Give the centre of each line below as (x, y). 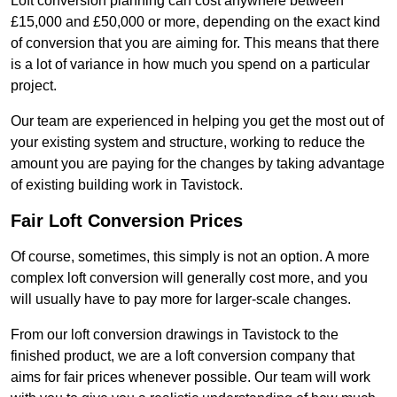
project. (34, 86)
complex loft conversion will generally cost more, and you (189, 278)
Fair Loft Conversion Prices (127, 221)
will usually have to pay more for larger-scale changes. (181, 300)
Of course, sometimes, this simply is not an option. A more (190, 257)
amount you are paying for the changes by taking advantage (198, 164)
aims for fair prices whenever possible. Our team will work (191, 378)
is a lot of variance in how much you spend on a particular (190, 65)
